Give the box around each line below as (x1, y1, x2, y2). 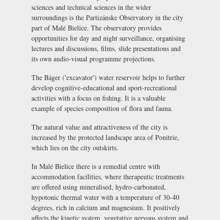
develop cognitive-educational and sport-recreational (31, 83, 177, 92)
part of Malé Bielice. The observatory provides (31, 23, 162, 33)
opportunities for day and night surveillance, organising (31, 33, 185, 43)
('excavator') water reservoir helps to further (62, 73, 185, 82)
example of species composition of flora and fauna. (31, 104, 173, 113)
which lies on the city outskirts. (31, 142, 118, 152)
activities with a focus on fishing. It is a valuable (31, 93, 165, 103)
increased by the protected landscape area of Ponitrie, (31, 132, 179, 142)
